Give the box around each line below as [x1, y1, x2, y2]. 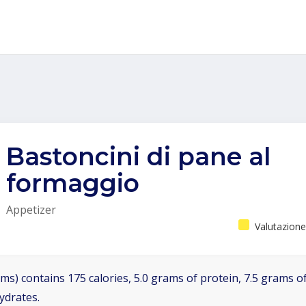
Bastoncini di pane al [6, 141, 270, 171]
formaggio [6, 168, 139, 198]
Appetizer [6, 202, 56, 217]
